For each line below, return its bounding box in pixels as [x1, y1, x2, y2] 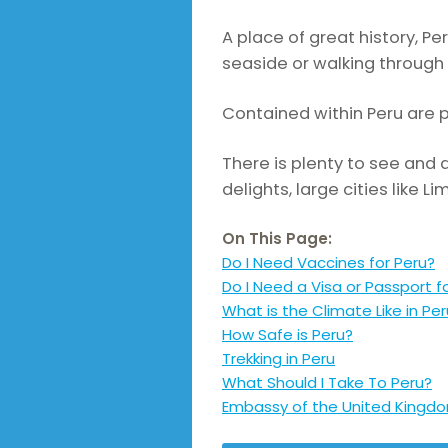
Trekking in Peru [222, 347, 335, 369]
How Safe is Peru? [222, 323, 353, 345]
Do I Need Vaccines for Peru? [222, 251, 435, 273]
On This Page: [222, 227, 332, 249]
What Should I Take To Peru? [222, 371, 432, 393]
